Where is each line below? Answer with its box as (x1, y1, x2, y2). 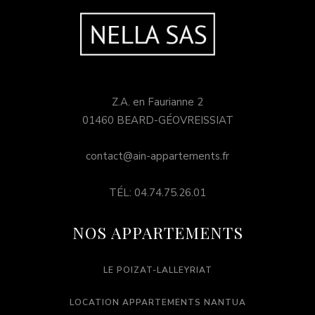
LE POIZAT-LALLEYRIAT (103, 264, 212, 276)
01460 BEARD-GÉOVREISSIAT (82, 113, 233, 128)
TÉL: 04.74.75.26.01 (109, 186, 206, 200)
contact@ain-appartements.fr (86, 149, 229, 164)
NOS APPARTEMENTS (72, 221, 243, 244)
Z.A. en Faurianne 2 (112, 95, 203, 110)
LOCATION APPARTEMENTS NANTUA (69, 297, 246, 309)
